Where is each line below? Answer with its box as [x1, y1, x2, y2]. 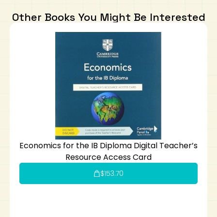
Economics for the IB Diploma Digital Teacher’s [19, 139, 198, 151]
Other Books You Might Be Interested [12, 10, 205, 24]
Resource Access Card [65, 151, 152, 163]
